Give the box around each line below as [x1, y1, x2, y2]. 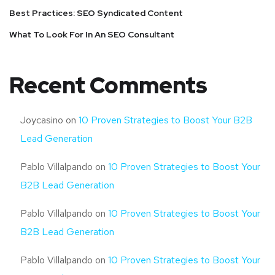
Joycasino [20, 114, 63, 126]
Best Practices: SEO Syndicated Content [9, 7, 183, 18]
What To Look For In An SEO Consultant [9, 29, 174, 40]
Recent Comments [9, 71, 207, 100]
